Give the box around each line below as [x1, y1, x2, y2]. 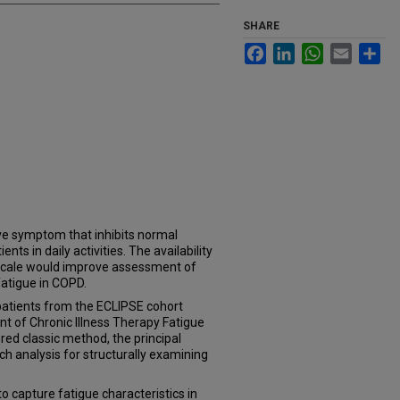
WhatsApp [323, 43, 381, 57]
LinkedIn [295, 43, 343, 57]
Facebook [266, 43, 322, 57]
